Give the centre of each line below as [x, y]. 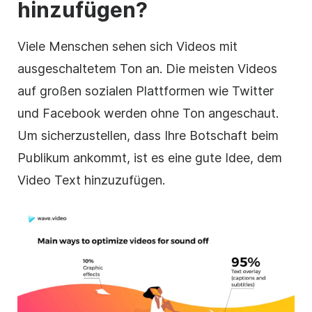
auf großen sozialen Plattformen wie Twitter [146, 91]
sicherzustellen [84, 135]
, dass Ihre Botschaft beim [203, 135]
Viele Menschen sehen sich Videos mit [127, 46]
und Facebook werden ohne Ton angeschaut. [148, 113]
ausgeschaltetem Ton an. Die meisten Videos [147, 68]
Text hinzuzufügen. [108, 180]
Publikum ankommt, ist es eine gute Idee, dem [150, 157]
